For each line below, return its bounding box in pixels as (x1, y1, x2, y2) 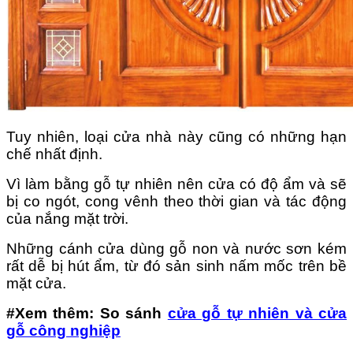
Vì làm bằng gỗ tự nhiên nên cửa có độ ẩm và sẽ (6, 176, 347, 193)
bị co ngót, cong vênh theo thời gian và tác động (6, 193, 347, 210)
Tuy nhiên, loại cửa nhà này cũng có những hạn (6, 128, 347, 146)
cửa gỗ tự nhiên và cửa (167, 305, 347, 322)
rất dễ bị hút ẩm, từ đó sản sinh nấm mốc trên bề (6, 258, 347, 275)
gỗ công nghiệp (6, 322, 121, 340)
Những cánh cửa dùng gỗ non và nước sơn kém (6, 240, 347, 258)
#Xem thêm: (6, 305, 95, 322)
